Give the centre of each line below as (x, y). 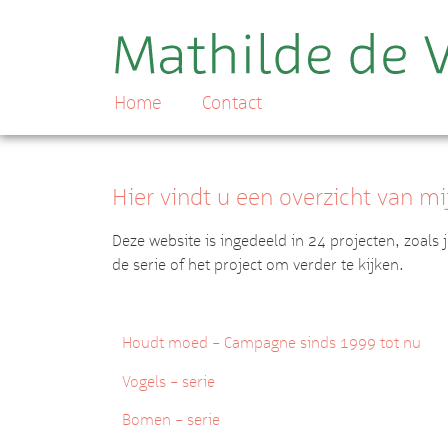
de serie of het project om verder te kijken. (258, 264)
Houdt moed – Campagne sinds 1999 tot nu (273, 343)
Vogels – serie (170, 381)
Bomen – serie (173, 420)
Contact (232, 102)
